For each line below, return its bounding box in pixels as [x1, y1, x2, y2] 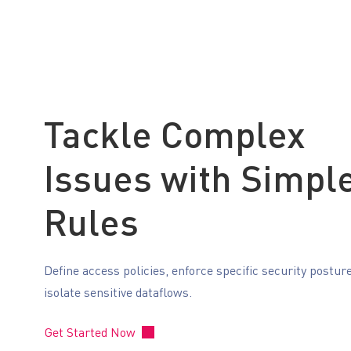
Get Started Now [45, 327, 136, 341]
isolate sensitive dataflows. [44, 288, 192, 301]
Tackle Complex [44, 120, 306, 157]
